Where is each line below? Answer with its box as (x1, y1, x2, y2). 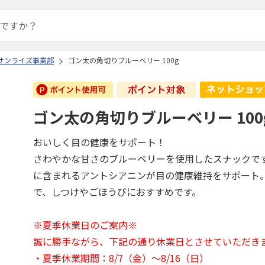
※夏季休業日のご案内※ (33, 218, 138, 232)
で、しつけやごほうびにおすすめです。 (33, 185, 202, 199)
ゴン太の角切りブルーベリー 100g (68, 55, 179, 65)
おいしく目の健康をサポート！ (33, 135, 166, 149)
